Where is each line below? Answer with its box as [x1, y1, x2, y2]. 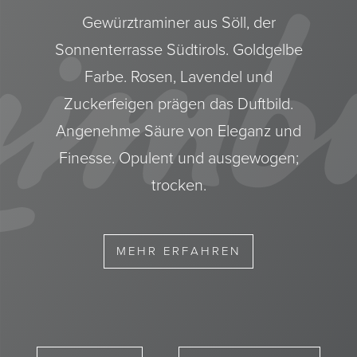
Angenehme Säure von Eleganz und [56, 119, 301, 143]
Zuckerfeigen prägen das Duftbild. [64, 92, 293, 116]
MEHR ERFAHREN [116, 242, 241, 260]
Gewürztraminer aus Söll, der [81, 10, 276, 34]
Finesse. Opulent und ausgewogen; [58, 146, 299, 170]
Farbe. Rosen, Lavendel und [84, 65, 273, 88]
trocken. [151, 173, 206, 197]
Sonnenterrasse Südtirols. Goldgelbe [54, 37, 303, 61]
